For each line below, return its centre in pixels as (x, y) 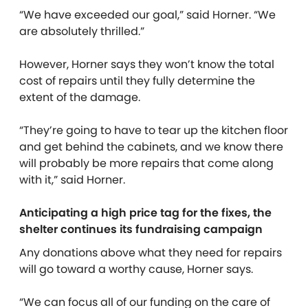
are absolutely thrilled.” (82, 31)
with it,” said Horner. (75, 179)
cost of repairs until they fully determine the (137, 80)
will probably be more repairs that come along (146, 163)
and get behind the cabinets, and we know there (151, 146)
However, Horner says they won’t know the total (147, 64)
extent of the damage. (80, 97)
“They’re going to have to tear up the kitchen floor (154, 130)
